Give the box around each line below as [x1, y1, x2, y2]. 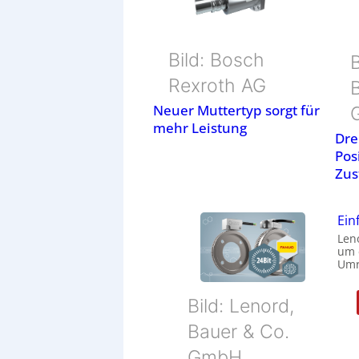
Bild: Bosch [168, 48, 265, 71]
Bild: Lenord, [188, 295, 295, 318]
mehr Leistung [153, 119, 248, 138]
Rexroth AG [168, 74, 267, 97]
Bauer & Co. [188, 321, 290, 344]
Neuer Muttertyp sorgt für [153, 101, 321, 120]
